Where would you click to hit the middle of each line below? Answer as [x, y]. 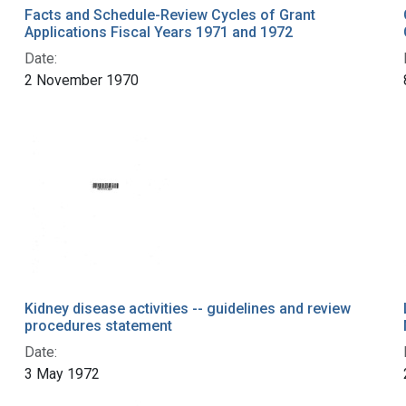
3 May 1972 [62, 374]
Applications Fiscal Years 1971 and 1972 [158, 33]
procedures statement [98, 326]
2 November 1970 [81, 81]
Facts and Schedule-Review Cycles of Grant [169, 15]
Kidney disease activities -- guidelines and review [187, 309]
